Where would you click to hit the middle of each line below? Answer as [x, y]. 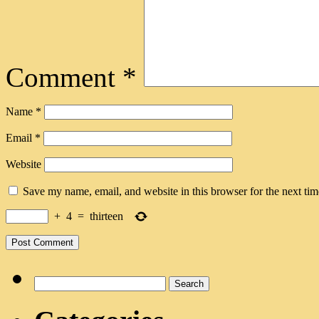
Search [49, 281]
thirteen [106, 216]
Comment [64, 77]
